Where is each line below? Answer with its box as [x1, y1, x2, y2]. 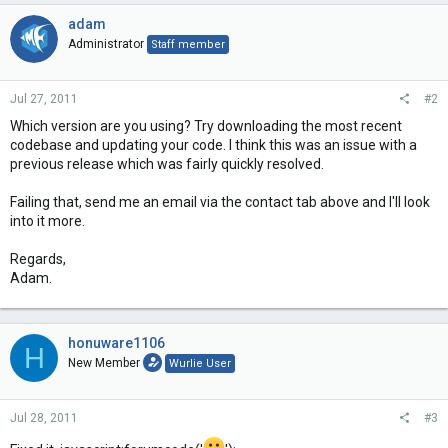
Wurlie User [169, 357, 231, 370]
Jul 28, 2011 [10, 411, 78, 425]
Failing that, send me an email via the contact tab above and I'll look [10, 194, 430, 210]
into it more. [10, 213, 85, 229]
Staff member [151, 38, 225, 51]
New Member [68, 356, 140, 370]
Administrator [68, 37, 144, 51]
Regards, [10, 251, 66, 267]
